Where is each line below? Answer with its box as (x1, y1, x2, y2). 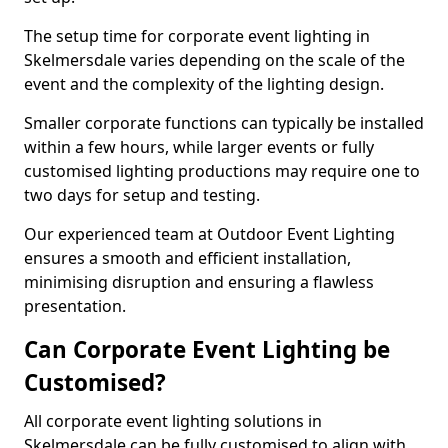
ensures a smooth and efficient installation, (24, 247, 351, 269)
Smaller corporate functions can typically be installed (24, 112, 424, 134)
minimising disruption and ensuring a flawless (24, 271, 374, 293)
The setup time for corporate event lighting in (24, 25, 370, 47)
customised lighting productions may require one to (24, 160, 420, 182)
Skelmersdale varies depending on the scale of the (24, 49, 405, 71)
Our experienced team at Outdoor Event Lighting (24, 223, 395, 245)
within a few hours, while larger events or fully (24, 136, 374, 158)
